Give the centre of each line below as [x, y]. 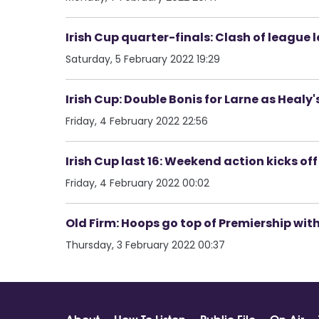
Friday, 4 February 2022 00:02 [137, 183]
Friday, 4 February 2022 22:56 [137, 121]
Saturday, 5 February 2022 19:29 [143, 59]
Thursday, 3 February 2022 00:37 [145, 245]
